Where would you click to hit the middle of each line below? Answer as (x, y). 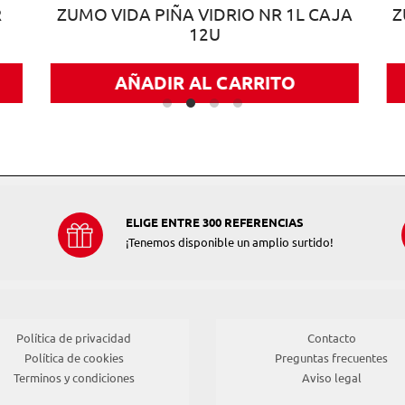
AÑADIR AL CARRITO (205, 83)
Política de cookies (74, 358)
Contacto (331, 339)
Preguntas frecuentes (331, 358)
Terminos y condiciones (74, 378)
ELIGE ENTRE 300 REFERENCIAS (215, 223)
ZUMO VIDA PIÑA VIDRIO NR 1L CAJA (205, 15)
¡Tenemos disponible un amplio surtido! (230, 243)
